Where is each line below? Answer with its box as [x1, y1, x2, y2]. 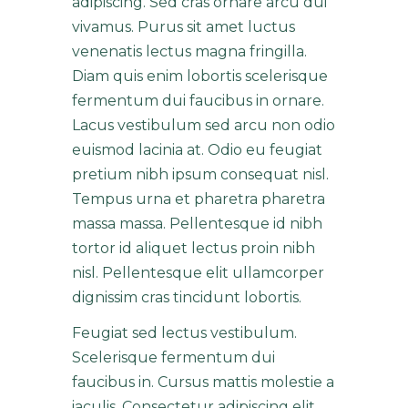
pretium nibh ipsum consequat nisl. [72, 166, 329, 183]
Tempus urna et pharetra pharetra [72, 190, 325, 208]
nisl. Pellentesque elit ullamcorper [72, 264, 324, 281]
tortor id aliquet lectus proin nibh [72, 240, 315, 257]
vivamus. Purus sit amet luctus [72, 18, 295, 36]
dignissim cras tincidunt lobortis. [72, 289, 301, 306]
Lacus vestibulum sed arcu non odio [72, 117, 335, 134]
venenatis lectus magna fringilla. [72, 43, 307, 60]
